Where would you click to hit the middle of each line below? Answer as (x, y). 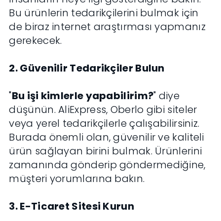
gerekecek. (36, 41)
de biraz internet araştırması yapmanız (107, 27)
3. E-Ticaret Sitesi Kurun (72, 206)
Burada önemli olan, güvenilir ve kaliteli (107, 137)
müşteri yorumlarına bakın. (77, 179)
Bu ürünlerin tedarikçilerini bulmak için (104, 13)
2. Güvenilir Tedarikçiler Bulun (87, 68)
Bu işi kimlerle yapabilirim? (83, 96)
